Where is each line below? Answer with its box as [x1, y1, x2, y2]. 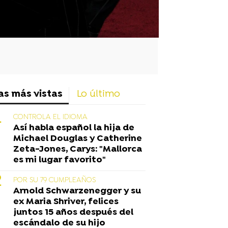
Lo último [77, 88, 120, 100]
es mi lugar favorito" [13, 154, 106, 165]
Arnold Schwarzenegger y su [13, 185, 141, 196]
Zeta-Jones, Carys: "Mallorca [13, 144, 142, 155]
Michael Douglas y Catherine [13, 133, 142, 144]
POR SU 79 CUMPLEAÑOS [13, 176, 96, 185]
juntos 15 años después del [13, 207, 133, 218]
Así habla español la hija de [13, 122, 134, 133]
